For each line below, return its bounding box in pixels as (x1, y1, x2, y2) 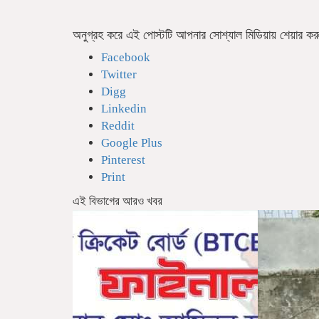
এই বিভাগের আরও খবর (73, 194, 162, 209)
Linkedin (101, 102, 147, 116)
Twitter (101, 68, 137, 82)
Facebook (101, 51, 150, 65)
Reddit (101, 119, 135, 133)
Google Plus (101, 136, 162, 150)
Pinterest (101, 153, 145, 167)
